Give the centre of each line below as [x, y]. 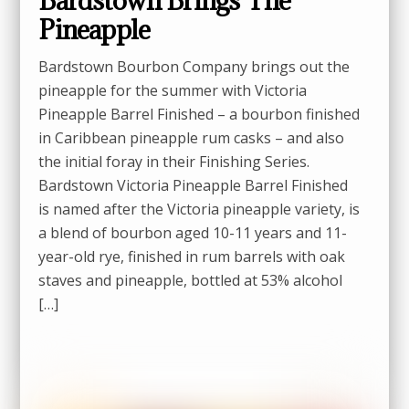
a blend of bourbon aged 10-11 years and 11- [193, 232]
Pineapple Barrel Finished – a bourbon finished [199, 114]
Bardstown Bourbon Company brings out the [194, 66]
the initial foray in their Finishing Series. [174, 161]
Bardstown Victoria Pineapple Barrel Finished [194, 185]
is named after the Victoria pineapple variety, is [199, 209]
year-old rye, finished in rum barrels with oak [192, 256]
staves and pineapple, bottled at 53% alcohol [191, 280]
